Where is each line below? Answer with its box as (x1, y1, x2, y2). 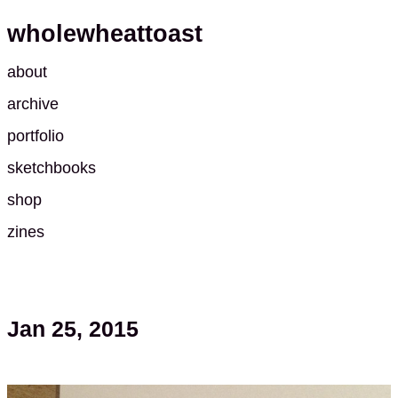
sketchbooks (7, 159, 96, 177)
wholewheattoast (7, 20, 203, 48)
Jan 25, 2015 (7, 316, 139, 342)
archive (7, 95, 59, 113)
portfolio (7, 127, 64, 145)
